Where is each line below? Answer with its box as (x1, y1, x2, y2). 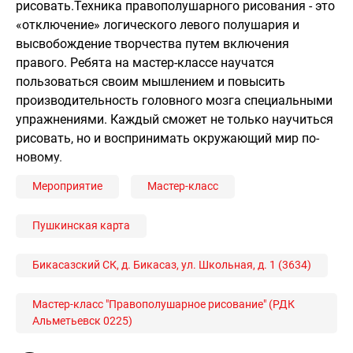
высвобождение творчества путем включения (16, 35, 289, 51)
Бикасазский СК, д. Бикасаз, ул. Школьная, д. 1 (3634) (32, 258, 311, 272)
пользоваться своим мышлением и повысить (16, 73, 285, 89)
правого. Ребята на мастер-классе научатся (16, 54, 274, 70)
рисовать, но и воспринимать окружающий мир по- (16, 130, 319, 146)
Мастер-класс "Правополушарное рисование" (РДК (32, 298, 295, 311)
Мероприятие (32, 180, 102, 193)
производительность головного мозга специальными (16, 92, 333, 108)
